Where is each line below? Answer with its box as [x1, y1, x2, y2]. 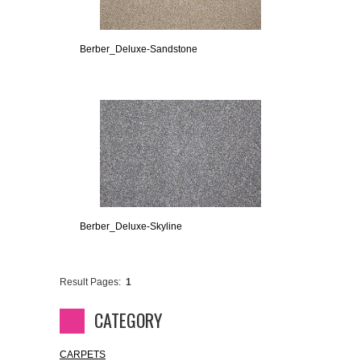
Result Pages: [60, 276, 121, 288]
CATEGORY [94, 307, 162, 334]
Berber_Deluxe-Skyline [80, 221, 182, 233]
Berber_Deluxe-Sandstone [80, 44, 197, 56]
